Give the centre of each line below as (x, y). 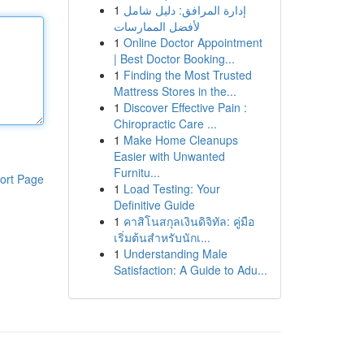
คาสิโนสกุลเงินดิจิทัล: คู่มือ (188, 221)
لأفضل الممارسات (156, 26)
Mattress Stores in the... (175, 91)
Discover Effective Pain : (185, 107)
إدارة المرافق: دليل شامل (184, 10)
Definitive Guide (154, 205)
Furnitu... (136, 172)
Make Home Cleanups (180, 140)
